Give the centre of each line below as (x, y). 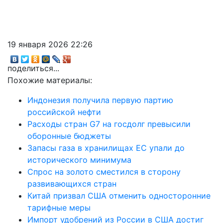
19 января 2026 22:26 (50, 44)
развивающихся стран (72, 183)
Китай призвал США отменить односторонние (119, 195)
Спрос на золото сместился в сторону (104, 171)
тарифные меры (59, 207)
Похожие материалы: (50, 80)
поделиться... (33, 68)
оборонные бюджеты (69, 136)
